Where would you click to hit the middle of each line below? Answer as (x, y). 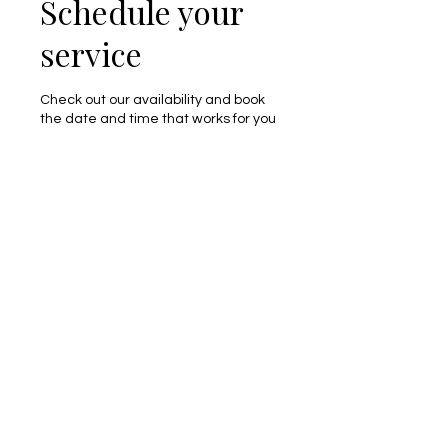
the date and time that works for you (158, 119)
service (91, 53)
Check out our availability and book (152, 100)
